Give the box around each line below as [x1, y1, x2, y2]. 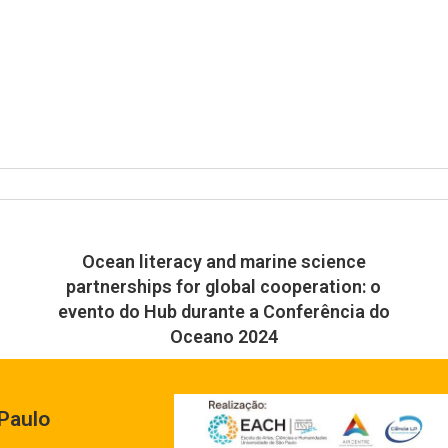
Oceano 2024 [169, 326, 278, 348]
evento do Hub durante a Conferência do [57, 301, 390, 323]
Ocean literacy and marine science [81, 251, 366, 273]
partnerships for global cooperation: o [66, 276, 382, 298]
